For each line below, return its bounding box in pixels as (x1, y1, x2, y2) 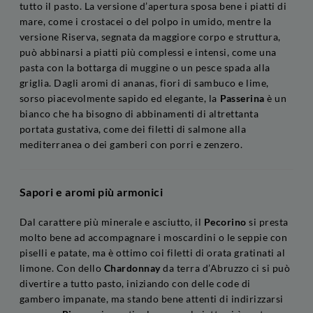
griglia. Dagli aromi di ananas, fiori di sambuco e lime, (20, 76, 269, 89)
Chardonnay (104, 261, 161, 274)
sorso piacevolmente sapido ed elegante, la (20, 92, 220, 104)
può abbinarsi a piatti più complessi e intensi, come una (20, 45, 277, 58)
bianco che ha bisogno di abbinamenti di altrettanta (20, 107, 259, 119)
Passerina (219, 92, 265, 104)
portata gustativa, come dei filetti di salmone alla (20, 122, 247, 135)
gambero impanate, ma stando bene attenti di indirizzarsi (20, 292, 284, 305)
